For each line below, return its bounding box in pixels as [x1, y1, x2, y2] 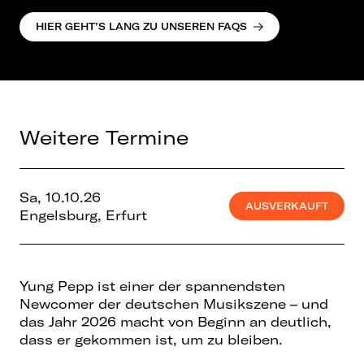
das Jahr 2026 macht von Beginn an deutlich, [19, 313, 331, 330]
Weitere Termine [19, 124, 188, 149]
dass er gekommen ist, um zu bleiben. [19, 331, 283, 348]
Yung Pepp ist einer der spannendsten [19, 277, 285, 294]
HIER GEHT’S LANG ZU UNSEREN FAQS [36, 20, 247, 33]
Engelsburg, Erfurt [19, 206, 147, 223]
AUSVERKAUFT [245, 200, 328, 213]
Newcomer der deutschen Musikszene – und [19, 295, 328, 312]
